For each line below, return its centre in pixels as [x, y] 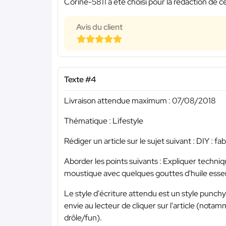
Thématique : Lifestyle [104, 121]
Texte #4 [80, 79]
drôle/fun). [83, 218]
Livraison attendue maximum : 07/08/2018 [140, 101]
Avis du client [99, 27]
